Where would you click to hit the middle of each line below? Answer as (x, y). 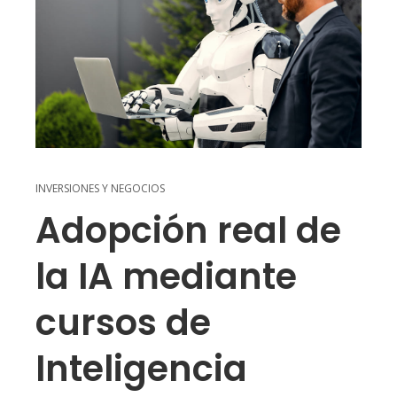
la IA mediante (166, 277)
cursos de (123, 323)
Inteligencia (141, 369)
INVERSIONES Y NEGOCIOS (100, 189)
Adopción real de (188, 231)
